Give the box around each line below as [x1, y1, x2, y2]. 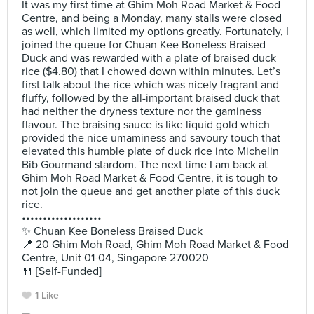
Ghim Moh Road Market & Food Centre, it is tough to [22, 171, 278, 185]
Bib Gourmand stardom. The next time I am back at [22, 158, 268, 172]
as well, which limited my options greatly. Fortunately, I [22, 25, 289, 39]
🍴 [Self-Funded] [22, 264, 102, 278]
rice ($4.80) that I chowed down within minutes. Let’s [22, 64, 280, 78]
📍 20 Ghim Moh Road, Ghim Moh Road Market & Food [22, 238, 289, 252]
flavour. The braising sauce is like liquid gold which [22, 118, 270, 132]
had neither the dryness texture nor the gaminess [22, 104, 261, 118]
